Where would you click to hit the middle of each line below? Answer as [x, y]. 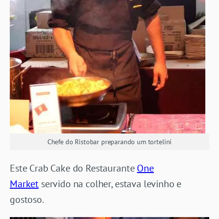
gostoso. [27, 200]
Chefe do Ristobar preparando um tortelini [109, 142]
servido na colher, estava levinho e [110, 184]
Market [24, 184]
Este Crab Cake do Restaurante [74, 168]
